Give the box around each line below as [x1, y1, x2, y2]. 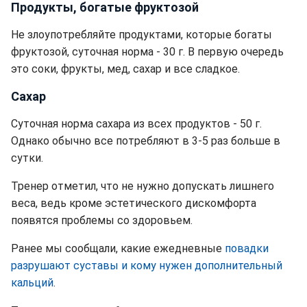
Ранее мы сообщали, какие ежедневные [11, 242, 225, 255]
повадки [225, 242, 269, 255]
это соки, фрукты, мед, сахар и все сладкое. [11, 62, 240, 75]
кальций [11, 276, 53, 289]
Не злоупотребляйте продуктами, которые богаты [11, 28, 272, 41]
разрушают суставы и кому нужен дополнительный [11, 259, 282, 272]
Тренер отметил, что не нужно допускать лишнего [11, 180, 274, 193]
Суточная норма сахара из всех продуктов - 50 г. [11, 117, 262, 130]
